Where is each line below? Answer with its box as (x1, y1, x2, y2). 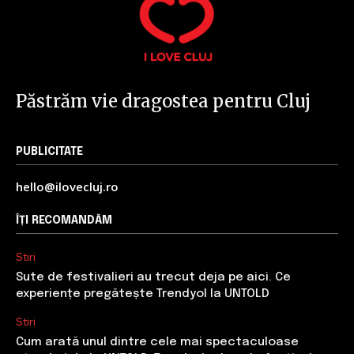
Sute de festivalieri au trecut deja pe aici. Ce (16, 270, 291, 284)
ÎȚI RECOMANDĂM (16, 214, 112, 226)
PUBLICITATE (16, 145, 83, 157)
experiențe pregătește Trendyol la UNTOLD (16, 287, 269, 300)
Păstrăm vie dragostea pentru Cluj (16, 89, 311, 112)
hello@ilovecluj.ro (16, 178, 119, 194)
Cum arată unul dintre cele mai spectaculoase (16, 335, 299, 348)
